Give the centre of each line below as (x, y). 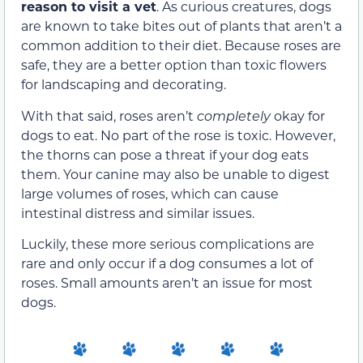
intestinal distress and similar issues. (138, 212)
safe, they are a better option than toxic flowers (174, 65)
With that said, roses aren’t (109, 115)
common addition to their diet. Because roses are (181, 45)
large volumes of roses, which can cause (150, 193)
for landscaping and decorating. (124, 84)
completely (235, 115)
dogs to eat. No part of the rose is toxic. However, (178, 135)
